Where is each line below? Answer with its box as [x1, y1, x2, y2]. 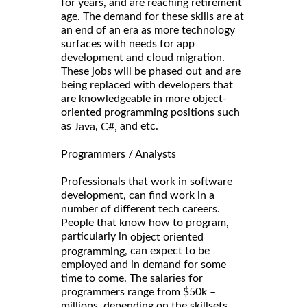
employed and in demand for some [61, 259, 226, 271]
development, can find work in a [61, 189, 214, 201]
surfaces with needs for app [61, 38, 195, 49]
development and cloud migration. [61, 51, 225, 63]
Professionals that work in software [61, 175, 232, 187]
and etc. [117, 120, 161, 132]
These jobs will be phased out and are [61, 65, 241, 77]
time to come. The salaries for [61, 273, 203, 284]
